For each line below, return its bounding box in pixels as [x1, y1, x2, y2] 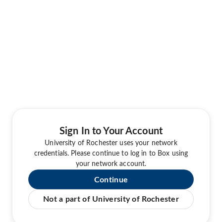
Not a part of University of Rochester [43, 195, 179, 203]
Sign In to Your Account [59, 126, 163, 136]
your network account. [75, 160, 147, 167]
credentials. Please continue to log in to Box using [34, 150, 188, 157]
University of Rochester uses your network [45, 139, 177, 147]
